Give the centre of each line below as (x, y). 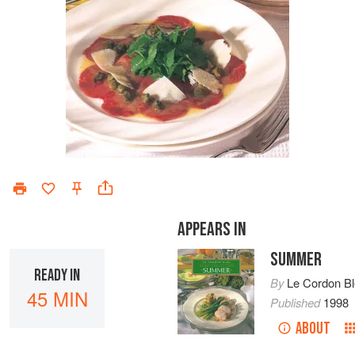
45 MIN (57, 298)
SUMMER (296, 260)
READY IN (57, 275)
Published (296, 303)
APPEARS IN (212, 230)
